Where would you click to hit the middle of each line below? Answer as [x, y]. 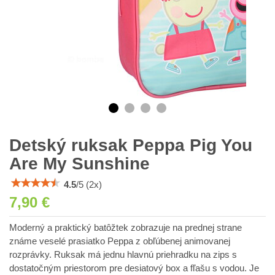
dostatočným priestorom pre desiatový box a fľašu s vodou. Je [134, 268]
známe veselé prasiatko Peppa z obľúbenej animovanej [120, 241]
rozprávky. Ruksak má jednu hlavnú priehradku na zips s [123, 255]
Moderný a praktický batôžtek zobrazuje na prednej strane [126, 228]
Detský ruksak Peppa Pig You [131, 145]
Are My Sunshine [79, 164]
